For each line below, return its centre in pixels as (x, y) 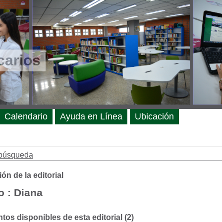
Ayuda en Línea (91, 116)
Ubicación (154, 116)
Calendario (26, 116)
